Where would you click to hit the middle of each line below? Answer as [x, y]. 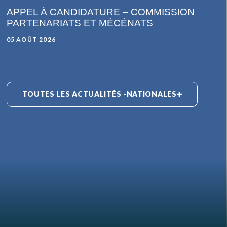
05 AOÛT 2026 [31, 39]
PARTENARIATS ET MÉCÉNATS [80, 23]
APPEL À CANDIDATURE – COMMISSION [100, 12]
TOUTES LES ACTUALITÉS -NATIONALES [99, 94]
